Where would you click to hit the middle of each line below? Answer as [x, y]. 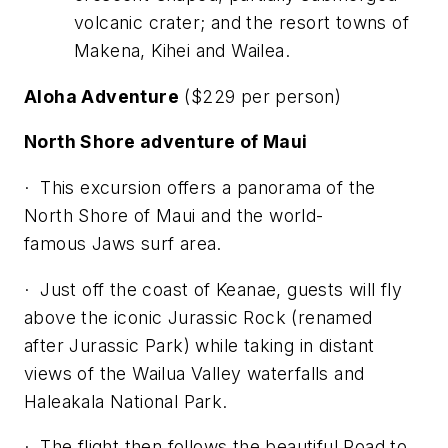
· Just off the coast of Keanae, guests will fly [213, 289]
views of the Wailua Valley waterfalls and [194, 373]
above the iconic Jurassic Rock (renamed [198, 317]
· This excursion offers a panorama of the [200, 187]
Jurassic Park [126, 345]
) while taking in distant [279, 345]
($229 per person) [260, 96]
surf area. [178, 243]
